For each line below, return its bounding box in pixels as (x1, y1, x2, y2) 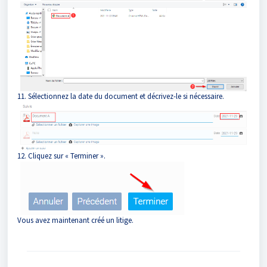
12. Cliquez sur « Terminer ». (17, 151, 105, 162)
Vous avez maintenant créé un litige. (17, 215, 133, 226)
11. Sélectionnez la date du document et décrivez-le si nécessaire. (17, 91, 224, 101)
